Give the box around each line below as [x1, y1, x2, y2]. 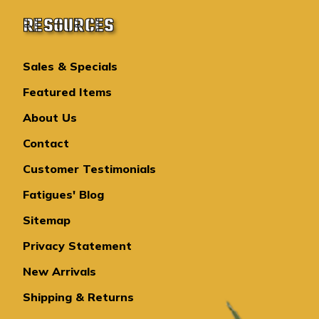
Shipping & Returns [23, 290, 134, 305]
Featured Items [23, 85, 112, 100]
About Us [23, 110, 77, 125]
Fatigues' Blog [23, 187, 104, 202]
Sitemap [23, 213, 70, 228]
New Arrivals [23, 264, 96, 279]
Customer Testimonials [23, 162, 156, 177]
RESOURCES [23, 12, 115, 41]
